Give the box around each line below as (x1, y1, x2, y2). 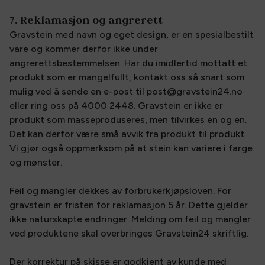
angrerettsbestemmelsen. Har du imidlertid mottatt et (9, 57, 247, 69)
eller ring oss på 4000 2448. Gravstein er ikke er (9, 100, 223, 111)
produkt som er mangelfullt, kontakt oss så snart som (9, 72, 244, 83)
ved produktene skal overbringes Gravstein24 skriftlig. (9, 228, 248, 239)
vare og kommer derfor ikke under (9, 43, 158, 54)
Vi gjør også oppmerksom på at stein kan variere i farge (9, 143, 253, 154)
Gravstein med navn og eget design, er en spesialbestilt (9, 29, 254, 40)
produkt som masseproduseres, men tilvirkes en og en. (9, 114, 247, 125)
